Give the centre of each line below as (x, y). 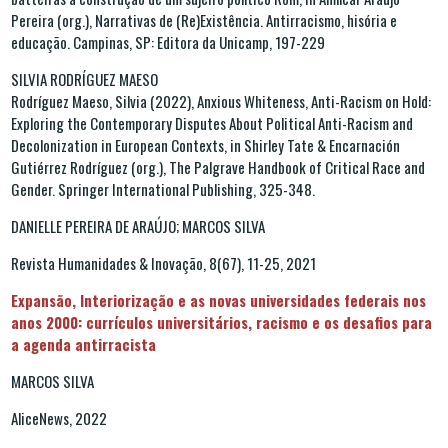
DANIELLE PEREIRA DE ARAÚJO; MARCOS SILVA (138, 225)
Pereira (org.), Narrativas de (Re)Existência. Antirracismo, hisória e (204, 19)
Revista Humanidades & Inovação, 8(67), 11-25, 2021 (163, 262)
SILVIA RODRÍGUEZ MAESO (84, 78)
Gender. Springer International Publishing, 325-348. (163, 188)
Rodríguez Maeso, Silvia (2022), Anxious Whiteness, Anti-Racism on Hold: (221, 100)
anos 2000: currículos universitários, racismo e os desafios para (221, 321)
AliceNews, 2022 (59, 417)
